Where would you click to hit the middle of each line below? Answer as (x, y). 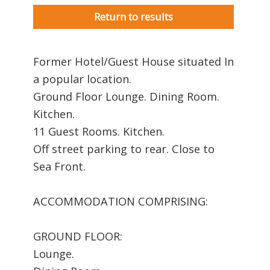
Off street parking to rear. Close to (124, 149)
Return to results (133, 16)
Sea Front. (59, 166)
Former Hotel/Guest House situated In (133, 61)
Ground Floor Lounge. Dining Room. (126, 96)
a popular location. (82, 79)
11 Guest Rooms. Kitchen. (99, 131)
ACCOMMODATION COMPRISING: (121, 201)
